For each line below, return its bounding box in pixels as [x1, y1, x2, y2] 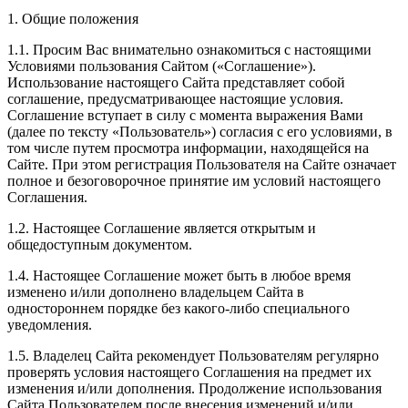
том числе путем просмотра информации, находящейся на [7, 140, 369, 157]
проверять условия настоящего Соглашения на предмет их [7, 364, 372, 381]
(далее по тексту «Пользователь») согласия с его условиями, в [7, 124, 393, 140]
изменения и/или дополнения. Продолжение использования [7, 381, 382, 397]
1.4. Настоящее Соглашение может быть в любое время [7, 268, 351, 284]
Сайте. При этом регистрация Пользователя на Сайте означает [7, 157, 396, 173]
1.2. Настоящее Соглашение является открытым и [7, 220, 316, 237]
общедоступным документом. [7, 237, 192, 253]
